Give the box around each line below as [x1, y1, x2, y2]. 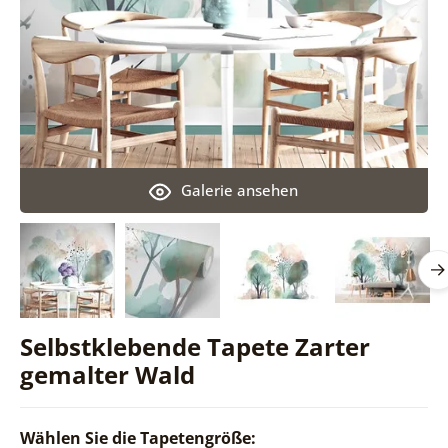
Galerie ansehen [181, 179, 299, 200]
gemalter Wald [19, 357, 195, 391]
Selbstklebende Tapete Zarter [19, 329, 370, 363]
